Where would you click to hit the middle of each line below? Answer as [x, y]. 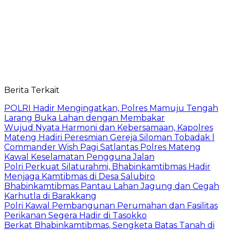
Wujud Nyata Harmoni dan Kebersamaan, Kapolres [109, 127]
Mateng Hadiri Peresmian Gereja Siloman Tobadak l [109, 137]
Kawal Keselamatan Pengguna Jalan [79, 157]
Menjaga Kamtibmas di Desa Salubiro [80, 176]
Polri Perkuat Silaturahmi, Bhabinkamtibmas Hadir [107, 166]
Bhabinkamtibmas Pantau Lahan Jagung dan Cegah [112, 186]
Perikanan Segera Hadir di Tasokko [75, 215]
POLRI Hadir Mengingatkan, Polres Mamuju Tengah [111, 108]
